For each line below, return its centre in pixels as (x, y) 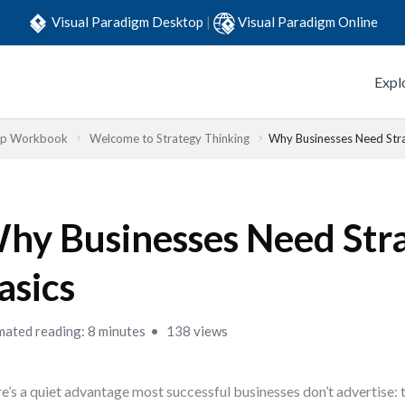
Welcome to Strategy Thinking (170, 138)
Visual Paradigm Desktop (129, 21)
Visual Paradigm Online (308, 21)
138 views (196, 331)
